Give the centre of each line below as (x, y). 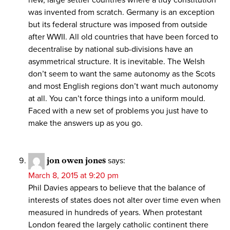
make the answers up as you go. (85, 123)
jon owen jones (76, 161)
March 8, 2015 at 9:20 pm (73, 176)
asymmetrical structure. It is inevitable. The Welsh (117, 62)
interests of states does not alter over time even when (124, 200)
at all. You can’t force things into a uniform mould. (117, 99)
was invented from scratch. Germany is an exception (121, 13)
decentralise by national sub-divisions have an (111, 50)
